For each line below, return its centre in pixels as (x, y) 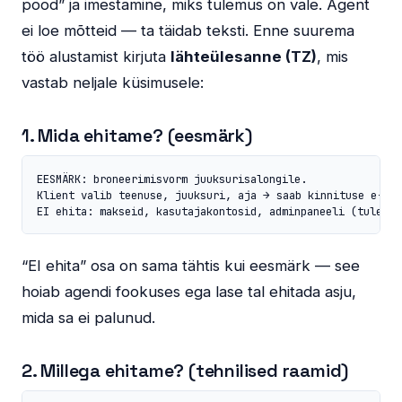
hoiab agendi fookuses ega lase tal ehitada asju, (189, 291)
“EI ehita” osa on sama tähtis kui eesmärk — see (191, 265)
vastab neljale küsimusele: (113, 82)
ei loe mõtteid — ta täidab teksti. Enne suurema (188, 30)
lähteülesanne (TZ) (244, 56)
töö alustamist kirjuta (96, 56)
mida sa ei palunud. (88, 317)
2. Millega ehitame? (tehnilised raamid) (185, 370)
